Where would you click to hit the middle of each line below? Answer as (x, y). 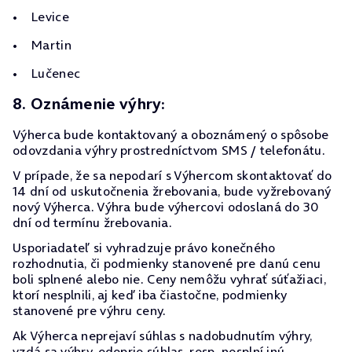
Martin (51, 45)
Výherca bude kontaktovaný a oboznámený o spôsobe (171, 134)
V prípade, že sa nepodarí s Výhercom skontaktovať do (172, 175)
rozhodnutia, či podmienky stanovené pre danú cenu (167, 263)
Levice (50, 16)
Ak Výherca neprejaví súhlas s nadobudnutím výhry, (163, 335)
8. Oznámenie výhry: (89, 104)
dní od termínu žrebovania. (92, 222)
